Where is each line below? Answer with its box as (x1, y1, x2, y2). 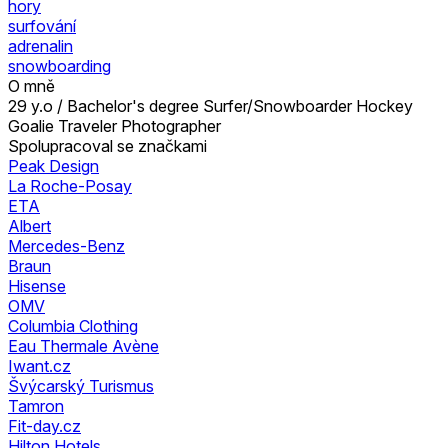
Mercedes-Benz (8, 235, 125, 256)
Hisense (8, 275, 66, 296)
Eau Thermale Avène (8, 335, 159, 356)
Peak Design (8, 155, 99, 176)
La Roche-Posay (8, 175, 132, 196)
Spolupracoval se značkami (8, 135, 207, 156)
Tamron (8, 395, 64, 416)
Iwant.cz (8, 355, 71, 376)
